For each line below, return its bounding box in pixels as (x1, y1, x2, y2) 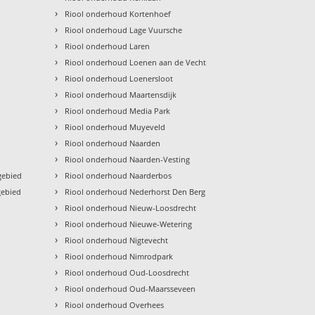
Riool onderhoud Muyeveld (65, 121, 166, 132)
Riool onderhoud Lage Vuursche (65, 24, 183, 35)
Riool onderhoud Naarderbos (65, 169, 172, 181)
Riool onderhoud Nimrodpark (65, 250, 174, 262)
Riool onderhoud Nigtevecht (65, 234, 169, 245)
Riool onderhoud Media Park (65, 105, 171, 116)
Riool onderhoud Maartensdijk (65, 89, 177, 100)
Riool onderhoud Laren (65, 40, 150, 51)
